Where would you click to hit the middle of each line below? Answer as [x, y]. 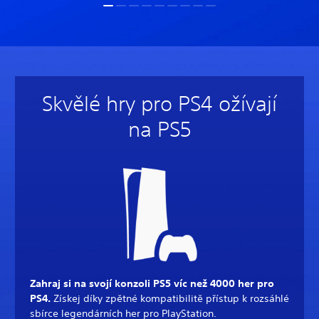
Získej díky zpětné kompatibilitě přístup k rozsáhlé [171, 298]
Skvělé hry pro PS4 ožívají [159, 103]
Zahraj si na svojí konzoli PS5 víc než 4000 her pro [152, 283]
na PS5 [159, 129]
